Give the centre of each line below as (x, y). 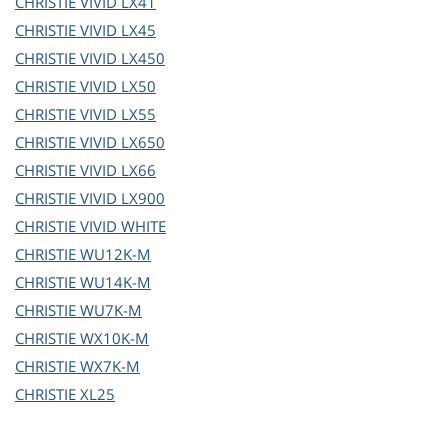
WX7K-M (110, 366)
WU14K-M (115, 282)
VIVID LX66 (118, 170)
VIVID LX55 (118, 114)
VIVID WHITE (123, 226)
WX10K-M (114, 338)
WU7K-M (111, 310)
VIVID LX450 (122, 58)
